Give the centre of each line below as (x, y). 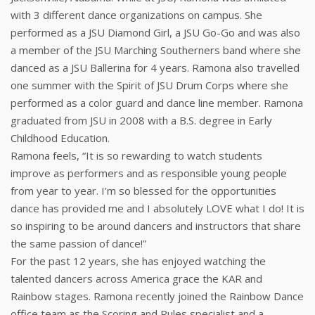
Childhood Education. (60, 138)
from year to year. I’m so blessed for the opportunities (143, 191)
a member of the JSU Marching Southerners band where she (156, 50)
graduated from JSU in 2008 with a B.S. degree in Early (141, 120)
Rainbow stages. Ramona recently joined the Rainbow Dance (157, 296)
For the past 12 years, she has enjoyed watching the (138, 261)
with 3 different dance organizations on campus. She (136, 15)
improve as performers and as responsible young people (149, 173)
